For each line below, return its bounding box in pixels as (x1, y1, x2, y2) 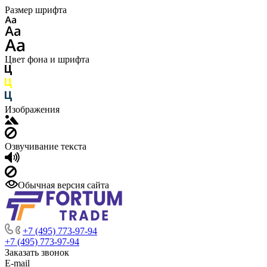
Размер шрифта (5, 5, 67, 15)
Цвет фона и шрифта (5, 54, 89, 64)
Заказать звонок (5, 247, 69, 257)
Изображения (5, 104, 60, 114)
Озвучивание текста (5, 141, 86, 151)
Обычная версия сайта (18, 180, 109, 190)
